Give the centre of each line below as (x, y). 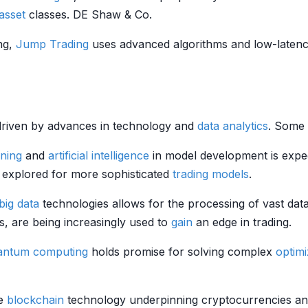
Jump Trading (52, 44)
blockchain (35, 300)
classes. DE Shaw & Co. (89, 14)
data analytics (233, 126)
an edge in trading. (242, 222)
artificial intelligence (99, 155)
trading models (211, 174)
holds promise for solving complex (182, 252)
